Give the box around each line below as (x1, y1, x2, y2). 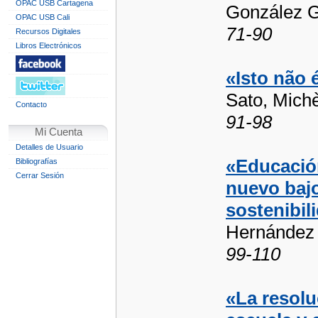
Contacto (16, 100, 47, 109)
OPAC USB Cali (16, 13, 70, 21)
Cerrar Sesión (16, 171, 64, 180)
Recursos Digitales (16, 27, 81, 35)
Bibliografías (16, 157, 57, 165)
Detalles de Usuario (16, 143, 83, 151)
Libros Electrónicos (16, 41, 82, 50)
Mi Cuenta (34, 126, 82, 138)
